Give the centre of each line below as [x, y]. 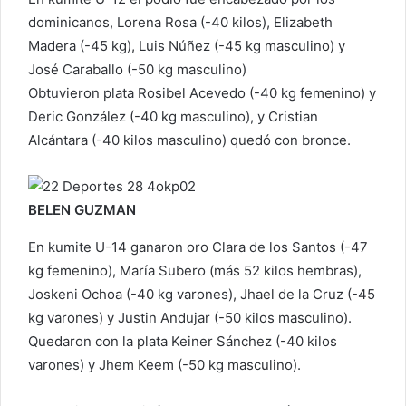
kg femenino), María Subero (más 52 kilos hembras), [195, 271]
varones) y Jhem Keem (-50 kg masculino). [164, 365]
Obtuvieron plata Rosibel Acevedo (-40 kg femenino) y [202, 93]
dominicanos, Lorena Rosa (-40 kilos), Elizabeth [180, 23]
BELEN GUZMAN [82, 210]
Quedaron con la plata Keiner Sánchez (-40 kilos [183, 342]
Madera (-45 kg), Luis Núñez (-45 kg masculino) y [187, 46]
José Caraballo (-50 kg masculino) [137, 70]
